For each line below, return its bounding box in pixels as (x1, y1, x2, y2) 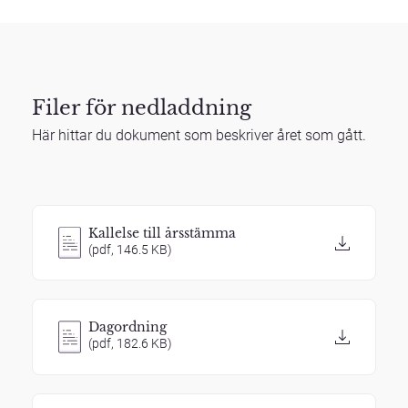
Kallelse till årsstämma (88, 225, 237, 242)
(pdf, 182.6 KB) (88, 336, 173, 352)
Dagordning (88, 319, 168, 336)
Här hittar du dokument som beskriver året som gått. (32, 127, 366, 145)
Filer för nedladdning (32, 94, 251, 120)
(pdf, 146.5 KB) (88, 242, 173, 258)
